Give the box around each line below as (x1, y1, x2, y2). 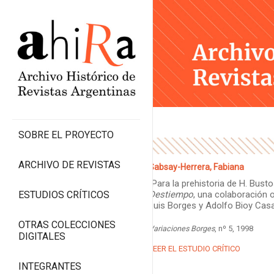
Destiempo (148, 189, 193, 201)
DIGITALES (18, 231, 65, 243)
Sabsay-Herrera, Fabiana (148, 162, 244, 172)
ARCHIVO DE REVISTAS (18, 159, 120, 171)
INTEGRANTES (18, 261, 81, 273)
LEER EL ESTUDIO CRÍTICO (148, 244, 240, 253)
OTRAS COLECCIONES (18, 219, 116, 231)
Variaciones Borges (148, 224, 215, 234)
